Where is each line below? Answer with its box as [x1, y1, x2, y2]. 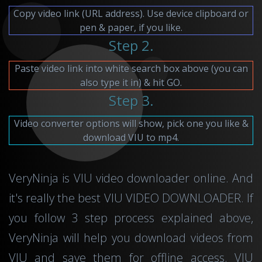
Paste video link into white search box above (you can [14, 61, 248, 75]
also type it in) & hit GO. [80, 75, 182, 89]
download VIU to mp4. [83, 130, 179, 144]
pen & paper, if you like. [80, 20, 182, 34]
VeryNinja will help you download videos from [9, 229, 253, 246]
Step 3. [108, 90, 154, 110]
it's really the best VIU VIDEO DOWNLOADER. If [9, 189, 253, 206]
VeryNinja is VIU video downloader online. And [9, 170, 253, 186]
